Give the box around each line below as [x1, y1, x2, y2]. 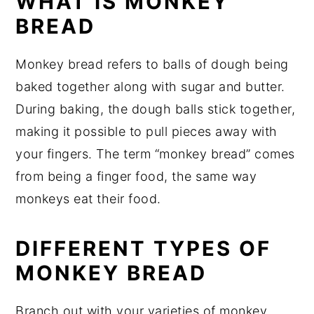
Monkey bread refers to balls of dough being [15, 56, 289, 71]
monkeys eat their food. [15, 191, 161, 206]
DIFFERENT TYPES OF [15, 235, 272, 261]
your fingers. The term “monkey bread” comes [15, 146, 295, 161]
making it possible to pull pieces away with [15, 123, 278, 139]
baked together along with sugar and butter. [15, 78, 285, 94]
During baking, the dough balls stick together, [15, 101, 296, 116]
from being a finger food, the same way [15, 168, 257, 184]
